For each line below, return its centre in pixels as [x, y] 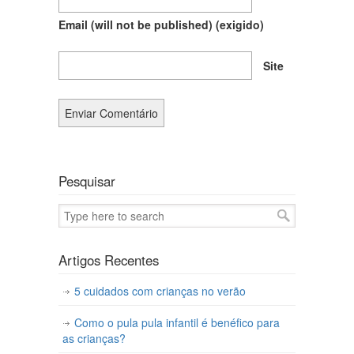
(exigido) [240, 25]
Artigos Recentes [109, 260]
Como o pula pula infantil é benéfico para [177, 323]
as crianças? [94, 339]
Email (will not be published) [137, 25]
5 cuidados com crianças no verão [160, 291]
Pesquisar [87, 181]
